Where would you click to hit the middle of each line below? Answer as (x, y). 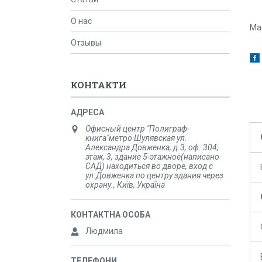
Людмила (104, 231)
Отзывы (86, 43)
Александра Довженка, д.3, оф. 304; (152, 147)
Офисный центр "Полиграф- (137, 129)
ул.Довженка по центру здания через (154, 175)
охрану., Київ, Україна (125, 185)
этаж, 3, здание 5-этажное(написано (152, 157)
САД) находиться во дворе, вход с (149, 166)
